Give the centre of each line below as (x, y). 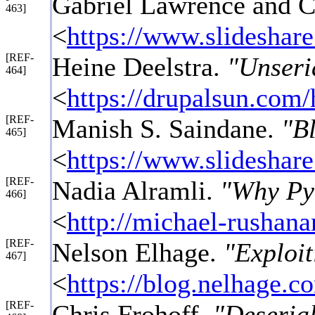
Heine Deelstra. (140, 66)
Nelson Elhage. (138, 252)
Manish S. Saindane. (167, 128)
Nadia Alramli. (136, 190)
